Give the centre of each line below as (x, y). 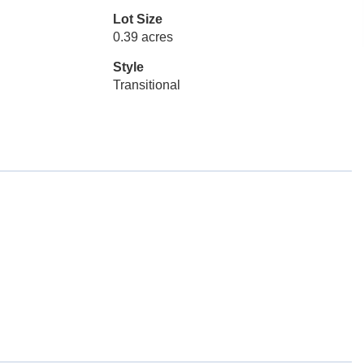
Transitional (146, 85)
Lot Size (137, 19)
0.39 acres (143, 37)
